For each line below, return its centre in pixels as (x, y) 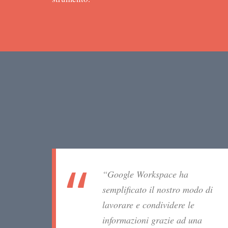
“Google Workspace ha (145, 174)
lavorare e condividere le (148, 205)
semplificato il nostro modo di (158, 190)
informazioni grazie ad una (152, 220)
